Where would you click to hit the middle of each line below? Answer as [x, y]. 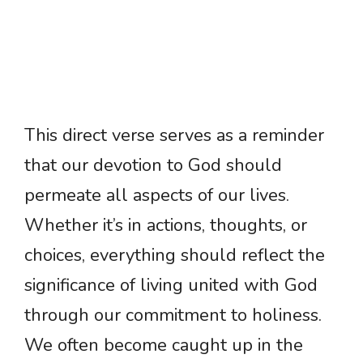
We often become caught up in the [164, 346]
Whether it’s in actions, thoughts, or [166, 226]
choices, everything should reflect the [175, 256]
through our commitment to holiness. [173, 316]
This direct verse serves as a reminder [174, 136]
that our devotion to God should [153, 166]
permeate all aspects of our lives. [157, 196]
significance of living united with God [171, 286]
